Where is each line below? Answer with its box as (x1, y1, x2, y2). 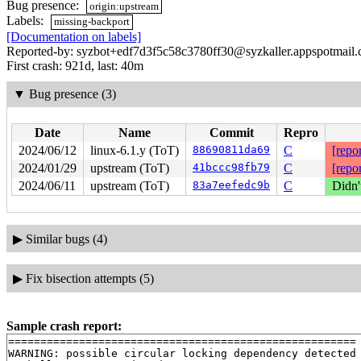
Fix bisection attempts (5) (25, 271, 154, 285)
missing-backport (54, 15, 131, 28)
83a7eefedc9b (193, 178, 270, 191)
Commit (209, 125, 254, 139)
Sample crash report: (6, 318, 122, 333)
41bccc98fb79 (193, 160, 270, 173)
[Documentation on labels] (6, 29, 141, 44)
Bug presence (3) (28, 87, 116, 102)
